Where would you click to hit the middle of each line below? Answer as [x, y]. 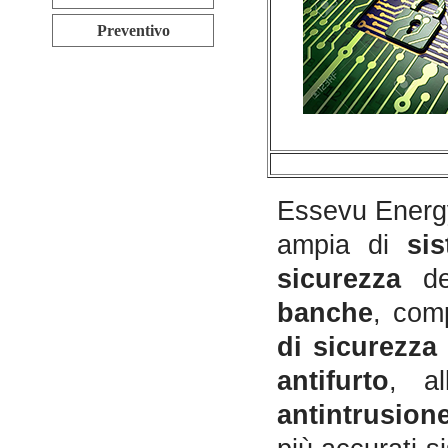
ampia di [342, 245]
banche [325, 313]
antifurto [333, 381]
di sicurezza [357, 347]
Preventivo [133, 30]
